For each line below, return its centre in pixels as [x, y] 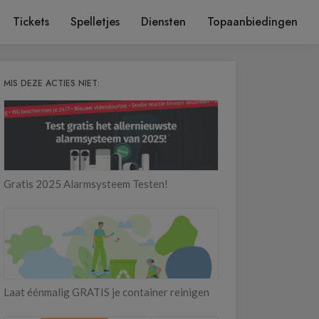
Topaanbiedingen [252, 22]
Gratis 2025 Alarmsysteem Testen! [86, 184]
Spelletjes [95, 22]
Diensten [163, 22]
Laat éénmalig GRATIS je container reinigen [106, 292]
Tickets [31, 22]
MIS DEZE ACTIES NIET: [52, 83]
